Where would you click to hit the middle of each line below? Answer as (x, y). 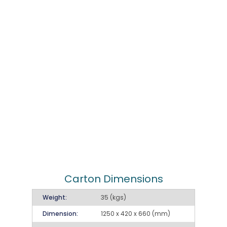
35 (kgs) (113, 198)
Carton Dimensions (113, 179)
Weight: (55, 198)
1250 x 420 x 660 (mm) (136, 214)
